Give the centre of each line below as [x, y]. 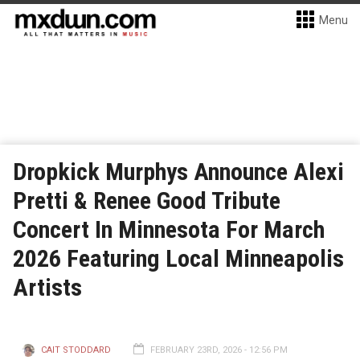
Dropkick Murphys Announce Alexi [178, 172]
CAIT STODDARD [76, 350]
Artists [47, 287]
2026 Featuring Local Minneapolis [178, 258]
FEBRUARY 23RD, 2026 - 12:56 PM [219, 350]
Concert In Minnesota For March [169, 229]
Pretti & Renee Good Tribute [147, 200]
